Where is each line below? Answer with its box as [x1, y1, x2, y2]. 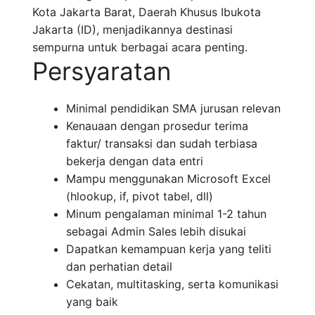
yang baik [66, 295, 118, 309]
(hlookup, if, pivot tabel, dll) [66, 189, 213, 204]
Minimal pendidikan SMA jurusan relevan [66, 101, 281, 116]
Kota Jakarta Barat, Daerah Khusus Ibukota [32, 5, 261, 20]
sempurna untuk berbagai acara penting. [32, 40, 247, 55]
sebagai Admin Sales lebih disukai [66, 224, 246, 239]
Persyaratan [32, 56, 171, 86]
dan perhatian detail [66, 259, 172, 274]
